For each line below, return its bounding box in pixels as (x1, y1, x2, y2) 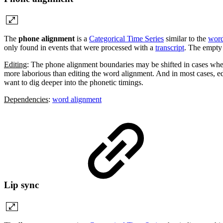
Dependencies (4, 95, 48, 104)
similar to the (164, 34, 208, 43)
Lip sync (4, 179, 41, 190)
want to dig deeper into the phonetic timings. (4, 78, 143, 87)
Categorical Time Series (89, 34, 164, 43)
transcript (155, 43, 184, 52)
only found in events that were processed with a (4, 43, 155, 52)
